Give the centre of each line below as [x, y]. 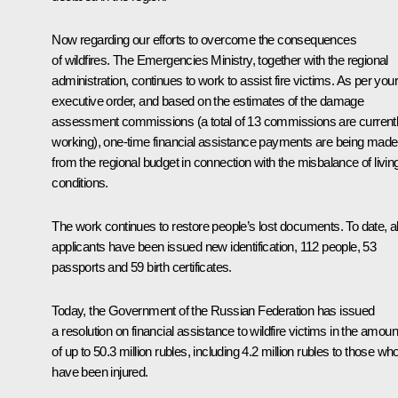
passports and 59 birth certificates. [142, 267]
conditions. [80, 182]
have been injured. [100, 371]
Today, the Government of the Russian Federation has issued [213, 310]
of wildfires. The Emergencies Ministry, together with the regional [220, 60]
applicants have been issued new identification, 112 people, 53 [214, 246]
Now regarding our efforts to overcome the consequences [204, 39]
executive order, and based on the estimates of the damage [208, 100]
